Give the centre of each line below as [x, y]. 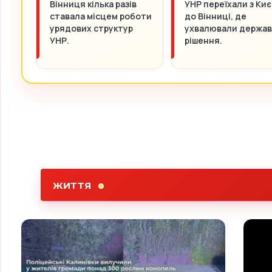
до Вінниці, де [216, 16]
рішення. [203, 41]
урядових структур [91, 29]
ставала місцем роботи [101, 16]
